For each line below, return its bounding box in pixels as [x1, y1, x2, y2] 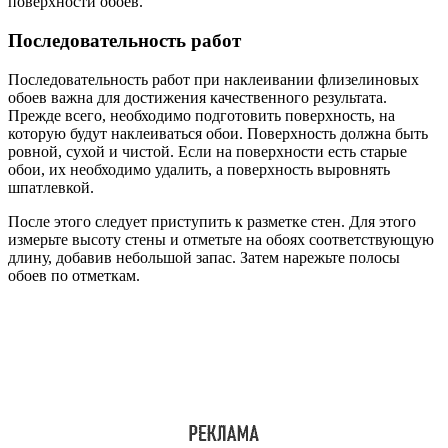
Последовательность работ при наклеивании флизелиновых [8, 70, 419, 88]
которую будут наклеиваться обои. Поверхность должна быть [8, 124, 428, 142]
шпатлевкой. [8, 178, 94, 196]
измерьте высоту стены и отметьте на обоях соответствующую [8, 230, 434, 248]
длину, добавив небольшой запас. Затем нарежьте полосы [8, 248, 400, 266]
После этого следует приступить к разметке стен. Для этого [8, 212, 416, 230]
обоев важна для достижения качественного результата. [8, 88, 387, 106]
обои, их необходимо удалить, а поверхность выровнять [8, 160, 390, 178]
